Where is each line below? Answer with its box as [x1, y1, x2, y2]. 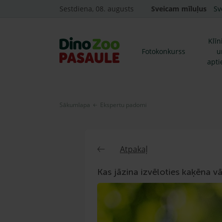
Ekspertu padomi [100, 101, 147, 109]
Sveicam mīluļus [151, 4, 207, 13]
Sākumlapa [59, 101, 90, 109]
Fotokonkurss [142, 47, 185, 56]
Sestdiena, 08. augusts [59, 4, 134, 13]
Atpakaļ [120, 144, 148, 155]
